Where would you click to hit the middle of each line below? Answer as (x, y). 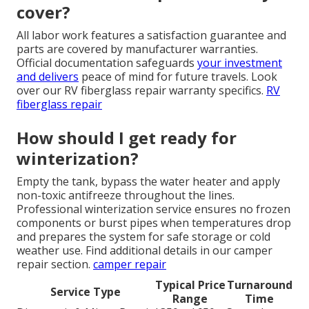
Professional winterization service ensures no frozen (153, 209)
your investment (240, 62)
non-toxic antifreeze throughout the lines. (126, 195)
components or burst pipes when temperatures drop (154, 222)
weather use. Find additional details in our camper (144, 250)
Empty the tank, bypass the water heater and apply (148, 181)
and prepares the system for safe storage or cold (143, 236)
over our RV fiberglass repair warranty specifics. (141, 90)
